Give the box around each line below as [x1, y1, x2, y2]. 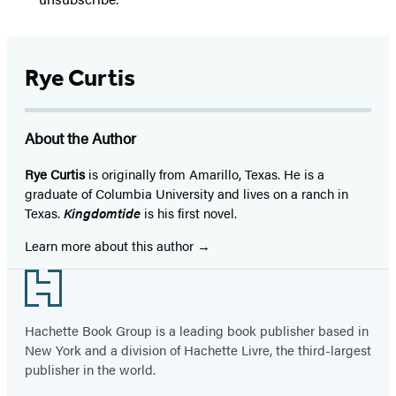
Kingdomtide [64, 202, 141, 222]
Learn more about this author [25, 235, 197, 255]
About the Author [25, 126, 136, 148]
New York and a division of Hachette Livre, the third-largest [25, 339, 371, 359]
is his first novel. [141, 202, 237, 222]
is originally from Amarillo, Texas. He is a [85, 164, 324, 183]
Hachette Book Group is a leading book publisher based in [25, 320, 369, 339]
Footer [6, 269, 69, 294]
